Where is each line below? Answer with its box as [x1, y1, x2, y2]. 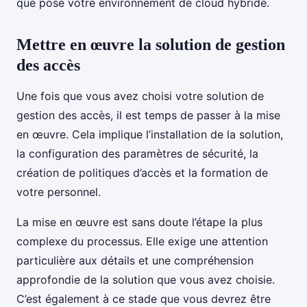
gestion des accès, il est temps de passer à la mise [16, 108, 280, 123]
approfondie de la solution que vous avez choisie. [16, 273, 275, 287]
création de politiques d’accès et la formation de [16, 166, 268, 180]
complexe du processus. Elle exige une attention [16, 234, 268, 249]
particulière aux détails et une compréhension [16, 254, 254, 268]
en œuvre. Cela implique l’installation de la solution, [16, 127, 283, 142]
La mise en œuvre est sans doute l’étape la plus [16, 215, 262, 230]
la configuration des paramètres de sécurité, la [16, 147, 258, 161]
